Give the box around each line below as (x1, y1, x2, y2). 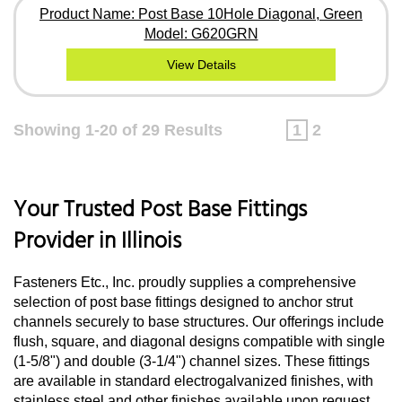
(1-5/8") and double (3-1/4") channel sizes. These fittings (13, 353, 370, 369)
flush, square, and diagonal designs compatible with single (13, 333, 385, 349)
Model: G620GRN (144, 25, 258, 41)
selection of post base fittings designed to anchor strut (13, 293, 353, 310)
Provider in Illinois (13, 223, 181, 260)
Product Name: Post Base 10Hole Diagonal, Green (39, 5, 363, 22)
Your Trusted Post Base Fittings (13, 192, 307, 229)
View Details (166, 57, 236, 72)
